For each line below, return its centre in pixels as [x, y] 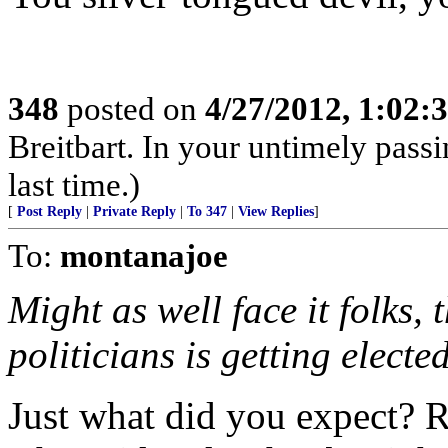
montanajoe [144, 255]
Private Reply [134, 211]
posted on [132, 108]
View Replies [276, 211]
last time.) [74, 184]
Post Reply [49, 211]
